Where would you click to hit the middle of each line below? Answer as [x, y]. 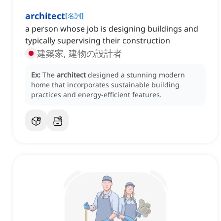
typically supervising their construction [98, 41]
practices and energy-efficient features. [96, 95]
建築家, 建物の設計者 [79, 54]
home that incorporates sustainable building [105, 85]
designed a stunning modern [136, 75]
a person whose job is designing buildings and [112, 29]
